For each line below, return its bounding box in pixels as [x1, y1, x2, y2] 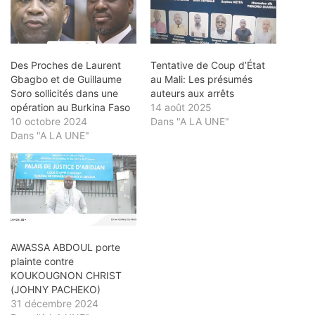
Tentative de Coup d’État [150, 59, 265, 72]
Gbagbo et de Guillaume [11, 73, 122, 86]
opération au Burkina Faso [11, 101, 130, 114]
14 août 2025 [150, 101, 212, 114]
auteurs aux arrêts [150, 87, 234, 100]
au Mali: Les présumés [150, 73, 252, 86]
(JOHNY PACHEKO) [11, 283, 103, 295]
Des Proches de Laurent [11, 59, 121, 72]
